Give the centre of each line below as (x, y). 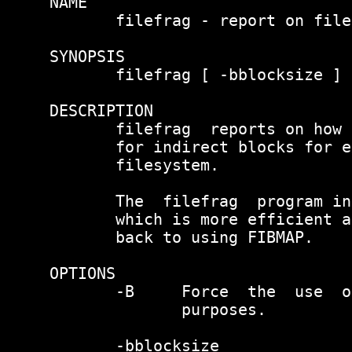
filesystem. (134, 165)
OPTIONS (82, 273)
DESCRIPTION (101, 111)
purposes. (158, 310)
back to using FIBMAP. (181, 237)
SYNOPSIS (87, 57)
